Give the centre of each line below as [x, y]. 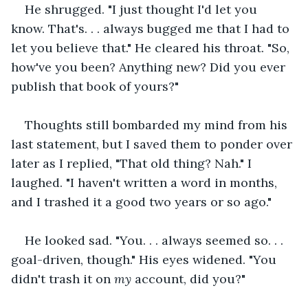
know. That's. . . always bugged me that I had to [152, 28]
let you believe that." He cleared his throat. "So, [152, 47]
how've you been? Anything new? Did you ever [150, 67]
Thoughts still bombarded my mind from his [158, 124]
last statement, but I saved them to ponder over [153, 144]
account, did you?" [190, 278]
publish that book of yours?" [95, 86]
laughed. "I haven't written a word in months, [146, 182]
